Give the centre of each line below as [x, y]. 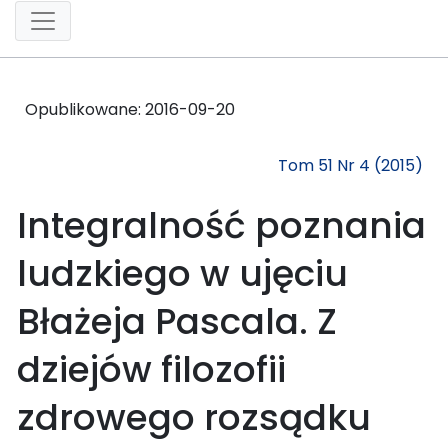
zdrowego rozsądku [194, 417]
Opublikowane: [85, 109]
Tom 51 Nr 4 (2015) [350, 165]
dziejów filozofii [151, 369]
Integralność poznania [221, 225]
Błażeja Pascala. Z [177, 321]
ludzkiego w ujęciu [182, 273]
